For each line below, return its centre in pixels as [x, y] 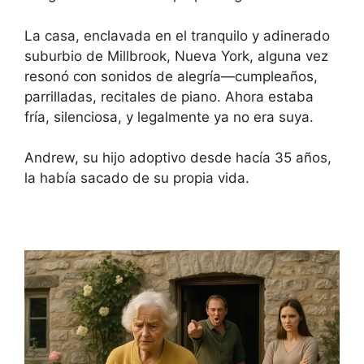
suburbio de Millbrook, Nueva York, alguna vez [176, 56]
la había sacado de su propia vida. [137, 178]
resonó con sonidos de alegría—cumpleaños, [171, 76]
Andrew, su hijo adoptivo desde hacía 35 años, [178, 158]
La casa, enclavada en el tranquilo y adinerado [177, 35]
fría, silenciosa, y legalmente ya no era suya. [169, 117]
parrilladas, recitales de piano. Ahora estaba [169, 96]
